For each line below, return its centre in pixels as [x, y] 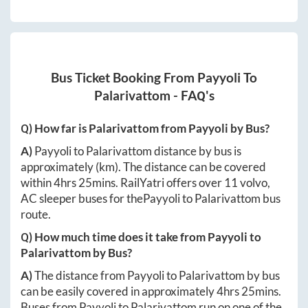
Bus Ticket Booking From [124, 77]
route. [36, 214]
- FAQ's [192, 95]
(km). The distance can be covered [181, 166]
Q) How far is [55, 128]
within [37, 182]
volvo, [254, 182]
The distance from [81, 275]
